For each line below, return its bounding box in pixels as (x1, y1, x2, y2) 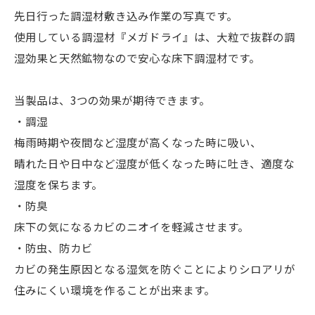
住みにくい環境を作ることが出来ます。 (14, 281, 215, 297)
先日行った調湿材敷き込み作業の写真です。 (14, 7, 238, 23)
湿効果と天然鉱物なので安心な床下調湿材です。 (14, 49, 260, 65)
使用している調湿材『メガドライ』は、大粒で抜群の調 (14, 28, 295, 44)
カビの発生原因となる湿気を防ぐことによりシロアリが (14, 260, 295, 276)
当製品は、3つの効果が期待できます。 (14, 91, 210, 108)
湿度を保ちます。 (14, 176, 103, 192)
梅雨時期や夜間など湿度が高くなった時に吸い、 (14, 134, 262, 150)
